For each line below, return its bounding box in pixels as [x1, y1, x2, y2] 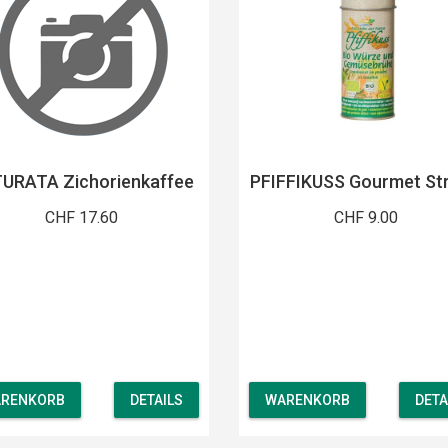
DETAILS [130, 392, 183, 409]
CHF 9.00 [334, 207, 399, 227]
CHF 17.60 [44, 207, 118, 227]
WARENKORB [264, 392, 350, 409]
